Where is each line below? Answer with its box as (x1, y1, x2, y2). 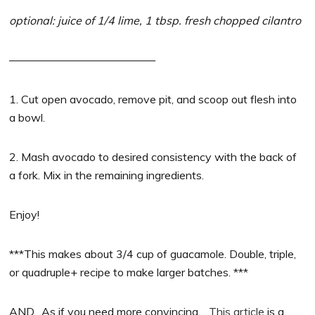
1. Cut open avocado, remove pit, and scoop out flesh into (9, 92, 297, 107)
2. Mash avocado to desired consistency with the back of (9, 150, 297, 165)
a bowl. (9, 110, 46, 125)
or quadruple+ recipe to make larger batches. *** (9, 265, 249, 280)
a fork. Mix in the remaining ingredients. (9, 168, 205, 183)
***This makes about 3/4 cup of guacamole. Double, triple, (9, 247, 297, 262)
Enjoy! (9, 207, 40, 222)
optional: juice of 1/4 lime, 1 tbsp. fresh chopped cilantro (9, 13, 302, 28)
